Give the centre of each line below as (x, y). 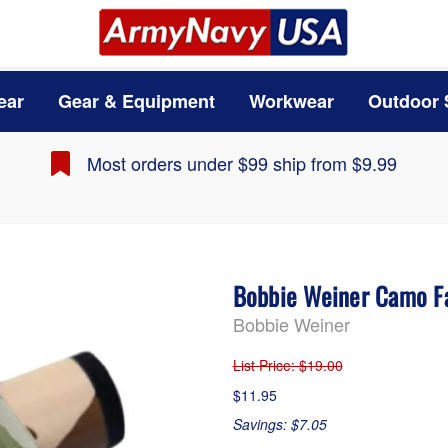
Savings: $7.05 (279, 424)
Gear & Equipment (136, 101)
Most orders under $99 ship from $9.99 (241, 163)
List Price (261, 365)
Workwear (291, 101)
